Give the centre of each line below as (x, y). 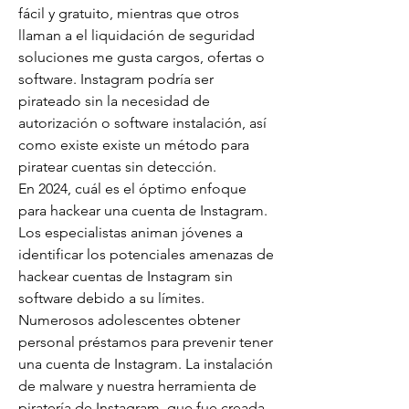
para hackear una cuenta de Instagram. (143, 210)
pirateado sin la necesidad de (114, 101)
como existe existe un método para (134, 145)
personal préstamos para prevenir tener (146, 342)
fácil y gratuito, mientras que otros (129, 13)
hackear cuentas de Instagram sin (126, 276)
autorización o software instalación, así (142, 123)
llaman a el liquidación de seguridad (136, 35)
